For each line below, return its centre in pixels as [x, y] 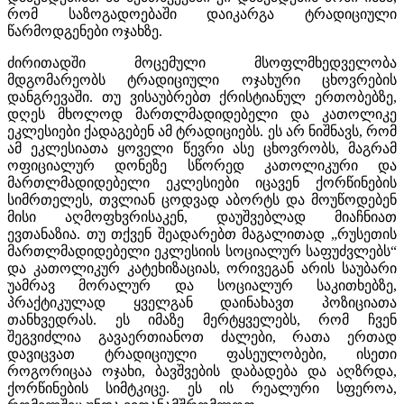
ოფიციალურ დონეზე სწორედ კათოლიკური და [202, 165]
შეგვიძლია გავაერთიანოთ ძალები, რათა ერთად [202, 336]
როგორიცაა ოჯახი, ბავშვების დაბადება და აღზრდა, [202, 371]
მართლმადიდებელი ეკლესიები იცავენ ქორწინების [202, 182]
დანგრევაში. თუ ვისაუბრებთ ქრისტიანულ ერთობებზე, [202, 96]
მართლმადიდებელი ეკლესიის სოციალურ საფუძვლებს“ [202, 251]
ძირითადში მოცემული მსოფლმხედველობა [202, 62]
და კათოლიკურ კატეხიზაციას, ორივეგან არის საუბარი [202, 268]
